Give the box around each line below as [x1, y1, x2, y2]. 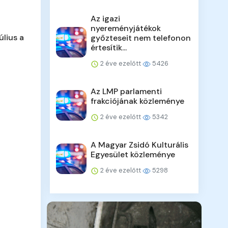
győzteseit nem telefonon [91, 33, 191, 44]
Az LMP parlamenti [91, 86, 162, 97]
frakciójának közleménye [91, 96, 185, 107]
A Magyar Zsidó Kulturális [91, 139, 189, 151]
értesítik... [91, 42, 127, 53]
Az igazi [91, 13, 121, 24]
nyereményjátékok [91, 23, 161, 34]
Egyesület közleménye [91, 149, 176, 160]
